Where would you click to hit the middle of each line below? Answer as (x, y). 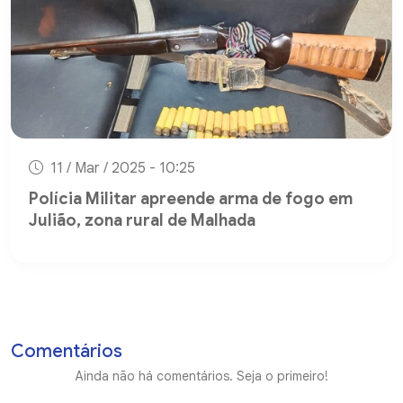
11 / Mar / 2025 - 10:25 (121, 168)
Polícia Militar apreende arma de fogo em (191, 199)
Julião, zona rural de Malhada (142, 220)
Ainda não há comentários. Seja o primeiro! (201, 376)
